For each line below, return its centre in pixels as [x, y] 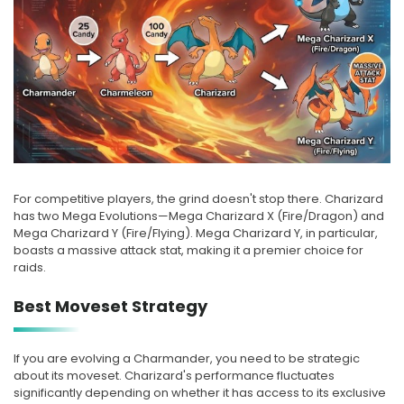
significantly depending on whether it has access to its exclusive [200, 392]
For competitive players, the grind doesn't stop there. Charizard [198, 198]
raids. [30, 267]
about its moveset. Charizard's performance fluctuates [174, 375]
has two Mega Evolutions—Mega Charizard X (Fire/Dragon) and [199, 216]
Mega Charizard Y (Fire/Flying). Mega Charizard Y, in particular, [196, 233]
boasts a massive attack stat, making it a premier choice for [188, 250]
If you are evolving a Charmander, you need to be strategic [187, 358]
